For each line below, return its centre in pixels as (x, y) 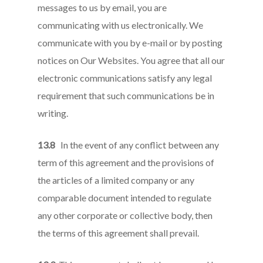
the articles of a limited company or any (116, 180)
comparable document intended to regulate (125, 198)
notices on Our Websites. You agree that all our (131, 60)
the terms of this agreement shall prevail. (119, 233)
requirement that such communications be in (126, 95)
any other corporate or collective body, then (125, 215)
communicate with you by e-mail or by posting (130, 43)
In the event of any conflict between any (137, 145)
